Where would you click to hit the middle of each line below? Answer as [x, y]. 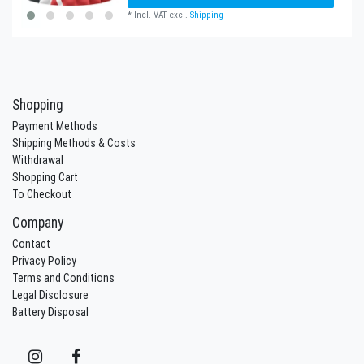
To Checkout [42, 194]
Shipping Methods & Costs [74, 143]
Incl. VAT [151, 14]
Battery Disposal [50, 312]
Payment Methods [55, 126]
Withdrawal [38, 160]
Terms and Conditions [63, 277]
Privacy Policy [44, 260]
